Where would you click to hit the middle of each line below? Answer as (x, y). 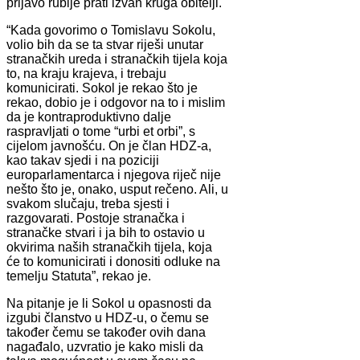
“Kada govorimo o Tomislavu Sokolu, (111, 30)
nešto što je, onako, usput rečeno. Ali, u (117, 189)
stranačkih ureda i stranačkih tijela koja (117, 59)
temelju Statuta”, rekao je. (79, 276)
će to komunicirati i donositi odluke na (113, 261)
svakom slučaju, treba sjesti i (88, 203)
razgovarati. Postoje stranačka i (96, 218)
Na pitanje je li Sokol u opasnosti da (109, 303)
